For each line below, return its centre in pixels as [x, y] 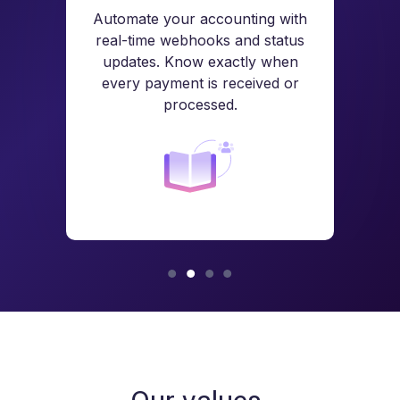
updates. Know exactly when [200, 62]
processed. [200, 105]
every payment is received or [200, 83]
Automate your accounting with [200, 19]
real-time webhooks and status [200, 41]
